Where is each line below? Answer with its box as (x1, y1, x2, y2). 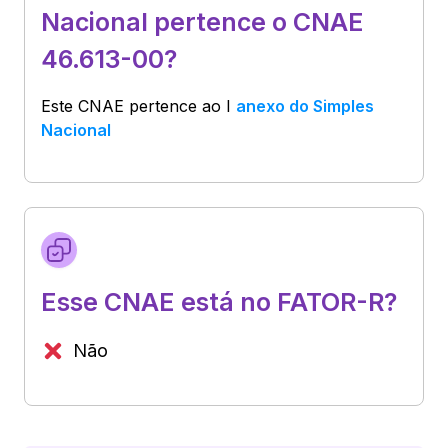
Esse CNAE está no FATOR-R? (41, 286, 397, 317)
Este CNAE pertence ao (41, 95, 226, 116)
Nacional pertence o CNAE (41, 6, 364, 37)
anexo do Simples (236, 95, 374, 116)
